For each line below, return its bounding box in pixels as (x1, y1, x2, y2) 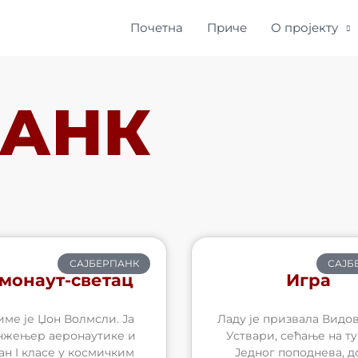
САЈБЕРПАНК (69, 257, 139, 270)
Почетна (130, 20, 183, 35)
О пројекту (271, 20, 338, 35)
